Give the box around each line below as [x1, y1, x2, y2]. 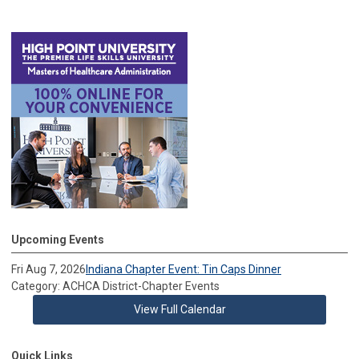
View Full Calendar [133, 302, 226, 316]
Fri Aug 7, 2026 [11, 262, 86, 276]
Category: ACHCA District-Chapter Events [11, 279, 220, 292]
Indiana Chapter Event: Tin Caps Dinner [86, 262, 281, 276]
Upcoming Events [11, 232, 104, 246]
